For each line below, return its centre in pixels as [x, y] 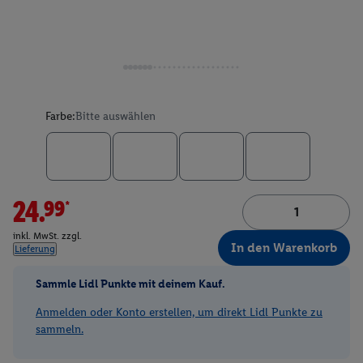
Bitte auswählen [115, 116]
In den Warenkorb [284, 248]
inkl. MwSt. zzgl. [47, 236]
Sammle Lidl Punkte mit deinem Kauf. [130, 284]
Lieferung [35, 249]
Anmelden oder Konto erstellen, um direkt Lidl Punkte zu [179, 312]
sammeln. [60, 329]
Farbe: [60, 116]
